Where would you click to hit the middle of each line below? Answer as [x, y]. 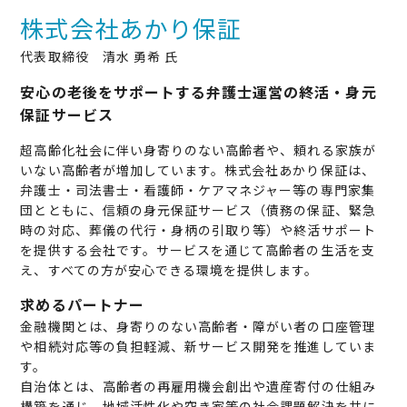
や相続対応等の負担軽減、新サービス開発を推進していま [198, 347]
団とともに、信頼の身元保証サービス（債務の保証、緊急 [198, 210]
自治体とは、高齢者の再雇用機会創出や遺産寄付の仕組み [198, 387]
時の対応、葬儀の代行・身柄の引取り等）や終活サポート [198, 230]
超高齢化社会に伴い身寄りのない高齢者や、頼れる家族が [198, 150]
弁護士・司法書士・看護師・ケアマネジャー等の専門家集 [198, 190]
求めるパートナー [82, 305]
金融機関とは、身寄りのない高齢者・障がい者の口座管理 [198, 327]
